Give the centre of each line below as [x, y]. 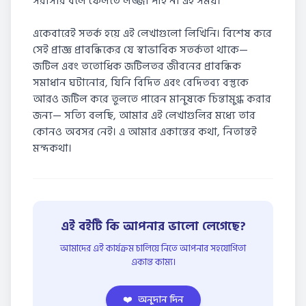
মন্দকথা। [52, 148]
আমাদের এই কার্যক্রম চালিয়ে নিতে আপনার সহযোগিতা [153, 248]
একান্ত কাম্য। [153, 262]
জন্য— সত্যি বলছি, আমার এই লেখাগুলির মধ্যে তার [144, 115]
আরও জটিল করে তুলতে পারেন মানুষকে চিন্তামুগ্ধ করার [152, 99]
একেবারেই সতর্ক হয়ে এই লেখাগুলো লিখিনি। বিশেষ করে [152, 33]
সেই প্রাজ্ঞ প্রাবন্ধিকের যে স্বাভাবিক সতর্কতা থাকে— [140, 50]
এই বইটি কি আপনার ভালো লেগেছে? [153, 226]
